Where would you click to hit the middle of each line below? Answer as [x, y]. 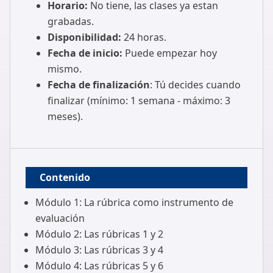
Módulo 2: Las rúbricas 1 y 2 [99, 234]
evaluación [60, 218]
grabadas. [70, 21]
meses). [65, 116]
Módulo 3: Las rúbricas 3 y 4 [99, 250]
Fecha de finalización [98, 85]
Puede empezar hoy [169, 53]
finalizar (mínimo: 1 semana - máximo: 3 [139, 101]
